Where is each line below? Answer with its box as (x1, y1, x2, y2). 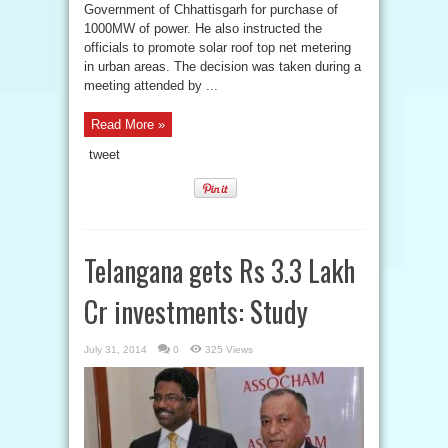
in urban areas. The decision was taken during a (84, 59, 361, 74)
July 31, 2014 (84, 344, 147, 355)
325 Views (205, 344, 253, 355)
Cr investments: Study (84, 291, 308, 332)
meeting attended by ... (84, 78, 218, 93)
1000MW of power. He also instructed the (84, 21, 322, 36)
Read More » (91, 117, 165, 132)
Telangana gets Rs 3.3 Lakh (84, 250, 355, 291)
